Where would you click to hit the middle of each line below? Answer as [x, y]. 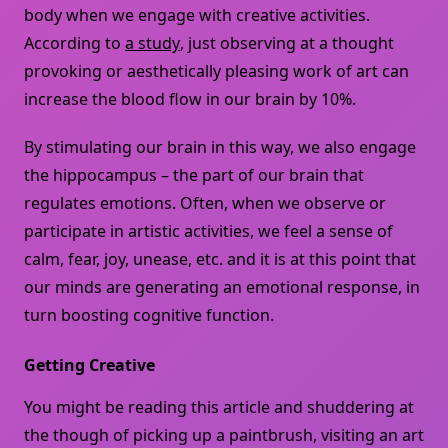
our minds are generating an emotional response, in [222, 287]
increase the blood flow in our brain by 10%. [192, 99]
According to [74, 43]
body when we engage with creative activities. [197, 15]
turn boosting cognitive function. [151, 315]
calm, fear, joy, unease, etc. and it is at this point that [220, 259]
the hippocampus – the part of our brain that [194, 175]
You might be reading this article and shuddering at [219, 407]
